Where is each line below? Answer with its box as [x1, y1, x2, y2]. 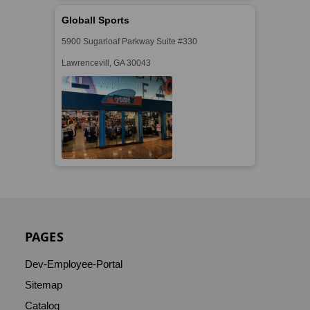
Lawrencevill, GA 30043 [62, 57, 152, 68]
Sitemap [24, 278, 62, 291]
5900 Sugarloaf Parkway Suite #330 [62, 36, 198, 46]
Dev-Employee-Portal [24, 257, 122, 270]
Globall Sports [62, 14, 130, 26]
